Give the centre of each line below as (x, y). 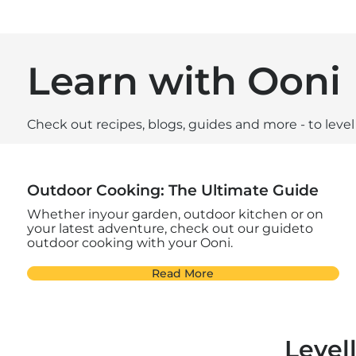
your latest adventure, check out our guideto (170, 229)
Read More (183, 274)
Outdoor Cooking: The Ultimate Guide (172, 191)
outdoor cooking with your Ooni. (130, 243)
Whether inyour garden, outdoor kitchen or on (175, 215)
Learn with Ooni (184, 81)
